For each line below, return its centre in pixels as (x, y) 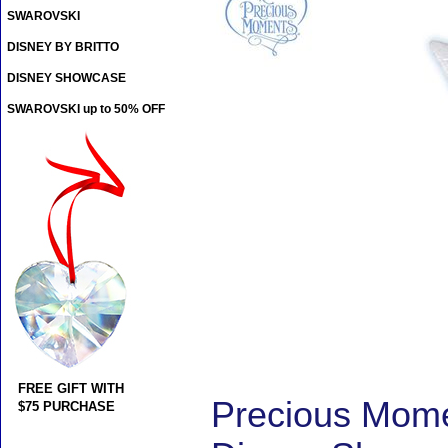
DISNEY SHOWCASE (66, 78)
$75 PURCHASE (66, 407)
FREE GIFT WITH (71, 389)
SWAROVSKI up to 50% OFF (86, 109)
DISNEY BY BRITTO (63, 47)
